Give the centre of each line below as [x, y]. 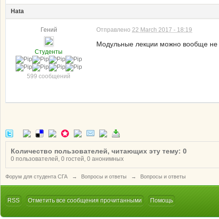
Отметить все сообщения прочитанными [85, 200]
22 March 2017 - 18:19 [162, 30]
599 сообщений [49, 76]
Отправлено [114, 30]
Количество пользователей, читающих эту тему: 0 [99, 151]
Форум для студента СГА [36, 176]
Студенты [49, 52]
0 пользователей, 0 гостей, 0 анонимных [67, 159]
